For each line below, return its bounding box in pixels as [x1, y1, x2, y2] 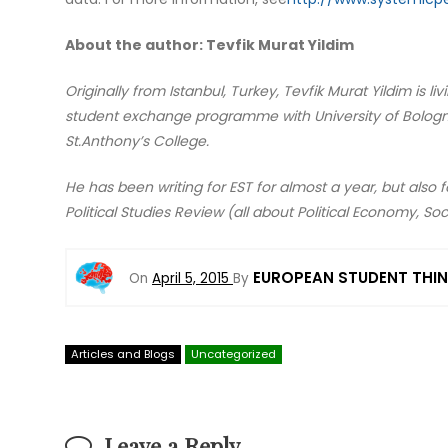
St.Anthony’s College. [64, 131, 209, 152]
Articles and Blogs [70, 346, 175, 363]
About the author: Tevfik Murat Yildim [64, 35, 354, 56]
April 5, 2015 [152, 268, 229, 288]
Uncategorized [191, 346, 276, 363]
